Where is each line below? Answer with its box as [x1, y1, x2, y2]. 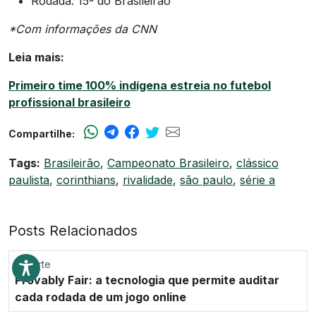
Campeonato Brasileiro [107, 155, 229, 170]
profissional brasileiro [8, 95, 130, 109]
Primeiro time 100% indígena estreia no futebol [8, 78, 271, 92]
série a [240, 172, 275, 187]
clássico [236, 155, 279, 170]
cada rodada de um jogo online [15, 289, 186, 304]
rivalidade [123, 172, 173, 187]
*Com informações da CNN [8, 21, 157, 36]
